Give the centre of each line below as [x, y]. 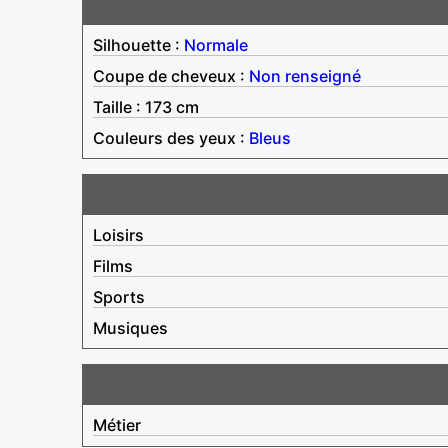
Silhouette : [138, 44]
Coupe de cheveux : [171, 75]
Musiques [130, 327]
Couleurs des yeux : [171, 137]
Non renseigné [305, 75]
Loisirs [118, 234]
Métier [117, 424]
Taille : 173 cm [146, 106]
